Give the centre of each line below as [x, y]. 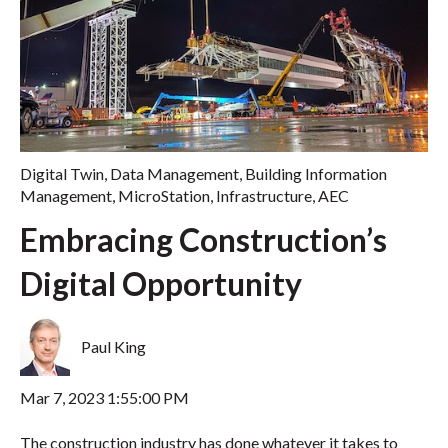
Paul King [114, 346]
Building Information [316, 173]
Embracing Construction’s [203, 240]
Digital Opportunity [161, 284]
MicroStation [164, 195]
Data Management [174, 173]
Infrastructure [264, 195]
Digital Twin [62, 173]
